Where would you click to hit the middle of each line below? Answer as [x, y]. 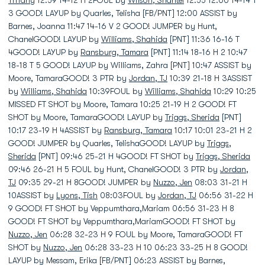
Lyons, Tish [77, 195]
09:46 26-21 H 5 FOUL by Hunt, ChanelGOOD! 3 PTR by [114, 169]
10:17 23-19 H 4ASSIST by [56, 130]
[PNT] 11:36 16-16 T [203, 39]
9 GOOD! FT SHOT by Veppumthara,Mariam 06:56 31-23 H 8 [121, 208]
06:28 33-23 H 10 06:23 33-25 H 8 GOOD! [165, 247]
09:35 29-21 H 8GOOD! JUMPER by [85, 182]
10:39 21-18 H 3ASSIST [210, 78]
